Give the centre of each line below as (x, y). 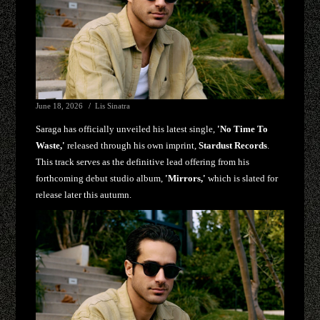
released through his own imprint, (132, 145)
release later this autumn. (84, 194)
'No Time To (243, 129)
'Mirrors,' (186, 178)
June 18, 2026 (60, 105)
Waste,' (51, 145)
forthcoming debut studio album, (101, 178)
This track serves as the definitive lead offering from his (143, 161)
